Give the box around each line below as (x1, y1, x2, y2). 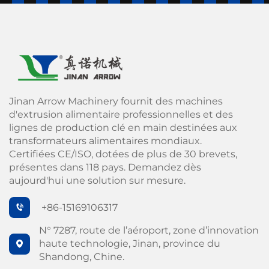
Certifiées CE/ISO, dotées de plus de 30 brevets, (9, 148, 237, 160)
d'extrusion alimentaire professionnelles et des (9, 109, 233, 121)
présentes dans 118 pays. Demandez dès (9, 162, 201, 174)
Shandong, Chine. (39, 251, 124, 263)
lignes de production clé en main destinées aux (9, 122, 237, 134)
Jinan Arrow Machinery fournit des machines (9, 95, 223, 107)
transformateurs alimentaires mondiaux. (9, 135, 202, 147)
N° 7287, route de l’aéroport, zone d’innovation (39, 225, 259, 237)
